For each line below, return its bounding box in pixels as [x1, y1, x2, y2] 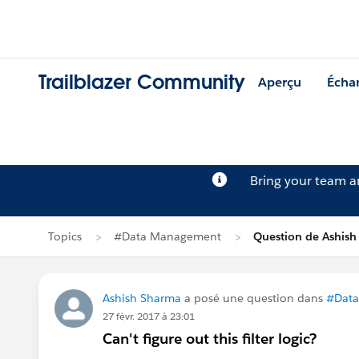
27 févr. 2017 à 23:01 [103, 309, 195, 323]
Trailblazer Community [38, 70, 245, 95]
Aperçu [258, 74, 301, 91]
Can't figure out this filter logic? [103, 329, 317, 348]
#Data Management [114, 229, 221, 244]
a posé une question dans [181, 291, 326, 305]
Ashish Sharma [103, 291, 181, 305]
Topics [48, 229, 82, 244]
